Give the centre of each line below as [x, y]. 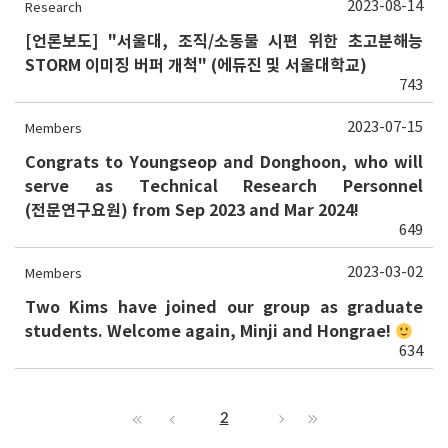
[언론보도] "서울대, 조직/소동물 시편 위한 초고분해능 [224, 41]
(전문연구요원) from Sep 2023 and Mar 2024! [192, 210]
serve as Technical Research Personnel [224, 186]
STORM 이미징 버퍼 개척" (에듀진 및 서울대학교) [196, 65]
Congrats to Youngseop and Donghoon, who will [224, 162]
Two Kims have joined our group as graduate [224, 307]
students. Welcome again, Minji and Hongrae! [210, 331]
